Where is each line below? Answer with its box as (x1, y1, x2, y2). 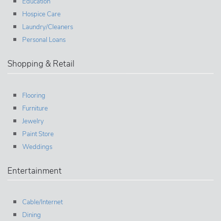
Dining (22, 211, 41, 220)
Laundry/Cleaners (22, 23, 73, 32)
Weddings (22, 142, 52, 151)
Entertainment (7, 165, 62, 177)
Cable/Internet (22, 198, 63, 207)
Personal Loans (22, 36, 66, 45)
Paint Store (22, 129, 54, 139)
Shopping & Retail (7, 58, 74, 70)
